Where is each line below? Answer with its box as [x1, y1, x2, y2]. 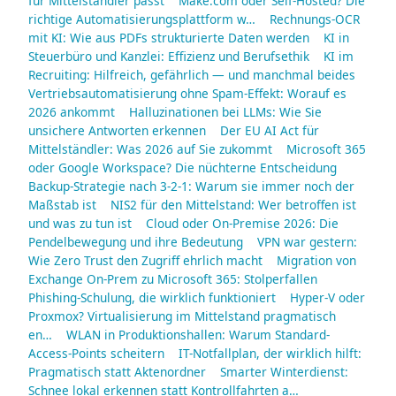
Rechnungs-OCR [270, 11, 360, 28]
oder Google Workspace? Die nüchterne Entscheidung [28, 159, 337, 177]
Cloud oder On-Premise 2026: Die [146, 215, 339, 232]
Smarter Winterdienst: [220, 363, 348, 381]
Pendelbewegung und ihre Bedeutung [28, 233, 243, 251]
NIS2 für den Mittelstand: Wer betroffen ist [110, 196, 356, 214]
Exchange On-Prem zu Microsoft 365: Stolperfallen [28, 270, 317, 288]
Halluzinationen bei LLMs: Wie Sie [129, 103, 322, 121]
